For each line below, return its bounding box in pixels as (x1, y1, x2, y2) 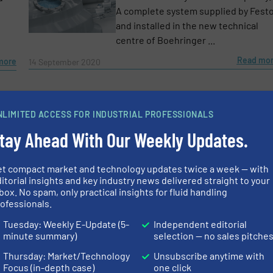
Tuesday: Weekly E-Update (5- (3, 218, 130, 230)
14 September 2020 (28, 56, 101, 67)
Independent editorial (154, 218, 247, 230)
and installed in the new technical (116, 19, 258, 31)
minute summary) (3, 229, 77, 241)
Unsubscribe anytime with (154, 250, 265, 261)
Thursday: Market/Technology (3, 250, 130, 261)
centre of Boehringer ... (116, 34, 215, 46)
